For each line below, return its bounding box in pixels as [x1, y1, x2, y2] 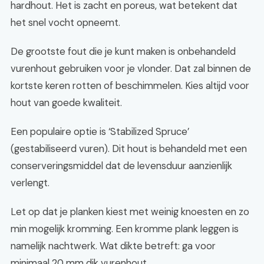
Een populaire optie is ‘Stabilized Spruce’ [11, 125, 189, 138]
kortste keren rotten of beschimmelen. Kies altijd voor [11, 79, 249, 92]
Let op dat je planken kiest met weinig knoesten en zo [11, 205, 249, 218]
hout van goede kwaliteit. [11, 96, 122, 109]
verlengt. [11, 176, 49, 189]
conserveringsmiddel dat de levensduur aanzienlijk [11, 159, 232, 172]
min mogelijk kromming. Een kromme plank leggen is [11, 222, 239, 235]
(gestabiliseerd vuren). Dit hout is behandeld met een [11, 142, 247, 155]
